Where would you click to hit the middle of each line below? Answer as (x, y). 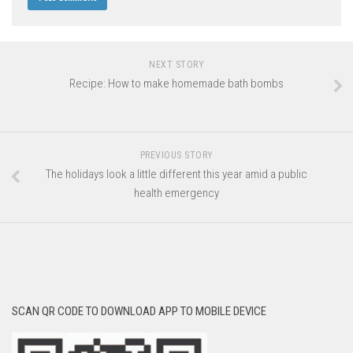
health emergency (176, 193)
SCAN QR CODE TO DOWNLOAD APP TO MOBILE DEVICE (139, 312)
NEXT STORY (176, 65)
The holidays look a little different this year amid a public (176, 175)
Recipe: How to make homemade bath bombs (176, 84)
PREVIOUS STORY (176, 156)
